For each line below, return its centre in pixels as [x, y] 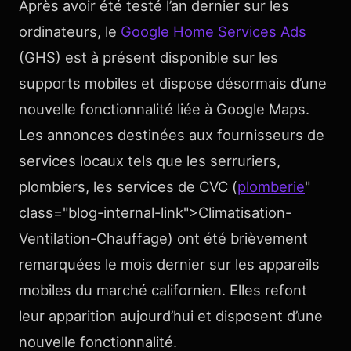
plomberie [271, 186]
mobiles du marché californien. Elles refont [163, 290]
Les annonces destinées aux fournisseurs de [172, 135]
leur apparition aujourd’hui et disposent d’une [171, 316]
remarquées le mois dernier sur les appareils [169, 264]
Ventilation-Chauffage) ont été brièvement [163, 238]
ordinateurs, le [70, 31]
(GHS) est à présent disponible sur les [148, 57]
